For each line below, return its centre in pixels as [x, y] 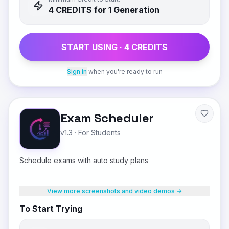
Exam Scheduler [107, 118]
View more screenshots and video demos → [114, 191]
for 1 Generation [126, 10]
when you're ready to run [125, 71]
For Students [99, 133]
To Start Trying [51, 209]
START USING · [93, 47]
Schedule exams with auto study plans [84, 160]
